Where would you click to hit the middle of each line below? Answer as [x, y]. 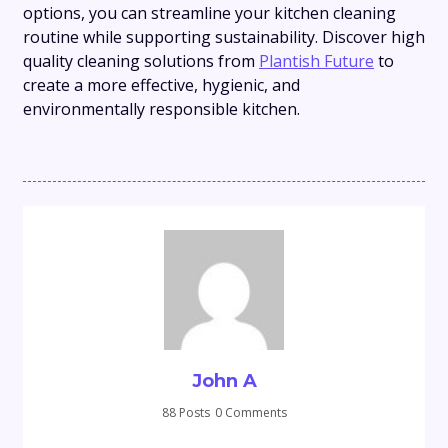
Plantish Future [316, 61]
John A [224, 381]
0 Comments [250, 413]
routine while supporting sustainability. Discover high [224, 37]
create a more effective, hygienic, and [161, 85]
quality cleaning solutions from [141, 61]
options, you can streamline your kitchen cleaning [209, 13]
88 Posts [185, 413]
